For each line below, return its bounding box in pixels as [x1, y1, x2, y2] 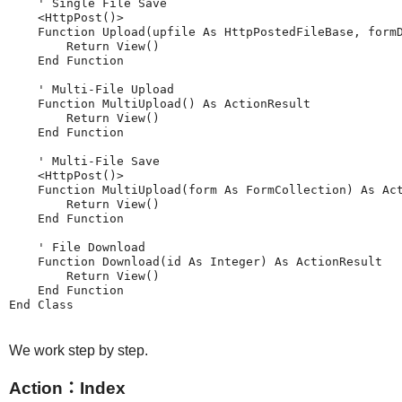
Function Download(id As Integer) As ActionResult [9, 255, 382, 269]
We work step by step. [9, 343, 148, 359]
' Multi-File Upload [9, 83, 174, 97]
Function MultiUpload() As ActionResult [9, 97, 310, 111]
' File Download [9, 240, 145, 255]
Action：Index [9, 379, 126, 398]
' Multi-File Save [9, 154, 160, 169]
